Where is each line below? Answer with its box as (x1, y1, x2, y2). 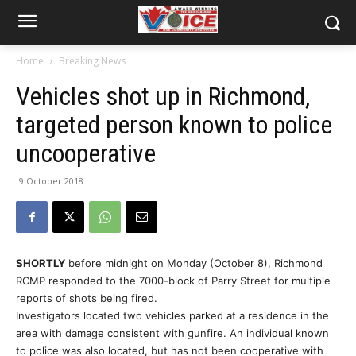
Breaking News (59, 54, 126, 68)
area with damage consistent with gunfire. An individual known (16, 327, 329, 339)
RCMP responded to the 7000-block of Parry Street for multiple (16, 274, 331, 287)
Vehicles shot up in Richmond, (16, 81, 310, 111)
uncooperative (16, 138, 156, 168)
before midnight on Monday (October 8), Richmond (65, 257, 323, 269)
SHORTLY (16, 257, 65, 269)
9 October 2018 (19, 175, 83, 187)
